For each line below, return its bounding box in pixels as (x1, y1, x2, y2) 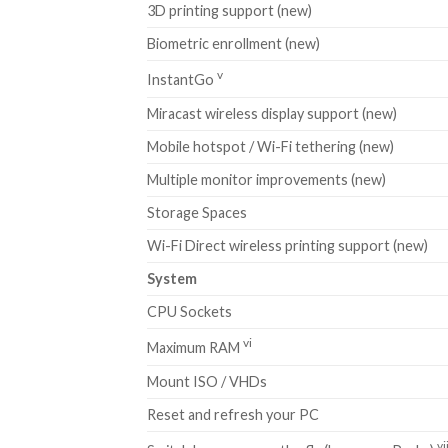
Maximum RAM (147, 339, 243, 357)
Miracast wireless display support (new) (147, 104, 397, 122)
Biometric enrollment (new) (147, 34, 320, 52)
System (147, 269, 197, 287)
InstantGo (147, 71, 217, 89)
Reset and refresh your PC (147, 405, 319, 423)
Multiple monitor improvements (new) (147, 170, 386, 188)
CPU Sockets (147, 302, 232, 320)
